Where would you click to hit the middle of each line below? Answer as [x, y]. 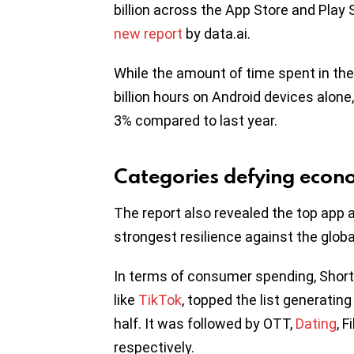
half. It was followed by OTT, [205, 324]
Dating [316, 324]
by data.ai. [217, 34]
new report [148, 34]
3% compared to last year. [196, 121]
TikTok [160, 300]
